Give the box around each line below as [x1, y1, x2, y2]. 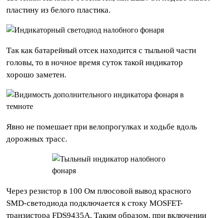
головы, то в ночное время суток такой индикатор [6, 58, 183, 68]
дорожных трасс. [6, 134, 68, 144]
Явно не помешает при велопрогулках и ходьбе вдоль [6, 122, 198, 132]
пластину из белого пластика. [6, 5, 111, 15]
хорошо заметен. [6, 70, 67, 80]
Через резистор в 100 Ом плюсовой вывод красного [6, 186, 192, 196]
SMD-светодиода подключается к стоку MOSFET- [6, 199, 183, 208]
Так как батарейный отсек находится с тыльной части [6, 46, 197, 55]
